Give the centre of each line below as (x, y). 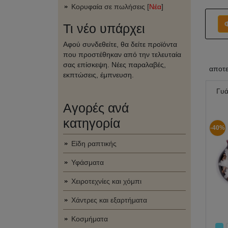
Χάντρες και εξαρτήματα (109, 200)
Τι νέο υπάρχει (104, 28)
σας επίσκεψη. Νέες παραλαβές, (115, 65)
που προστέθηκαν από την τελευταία (122, 54)
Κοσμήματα (90, 219)
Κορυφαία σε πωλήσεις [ (110, 7)
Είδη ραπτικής (94, 144)
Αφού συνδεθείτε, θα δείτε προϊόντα (120, 44)
